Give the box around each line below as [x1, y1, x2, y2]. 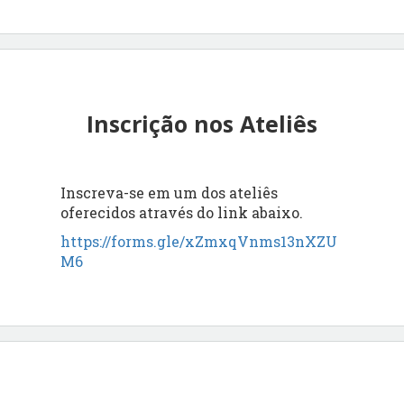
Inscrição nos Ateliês [87, 107, 317, 139]
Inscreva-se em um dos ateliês [60, 182, 279, 202]
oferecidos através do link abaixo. [60, 202, 304, 222]
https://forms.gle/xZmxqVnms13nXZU [60, 231, 338, 251]
